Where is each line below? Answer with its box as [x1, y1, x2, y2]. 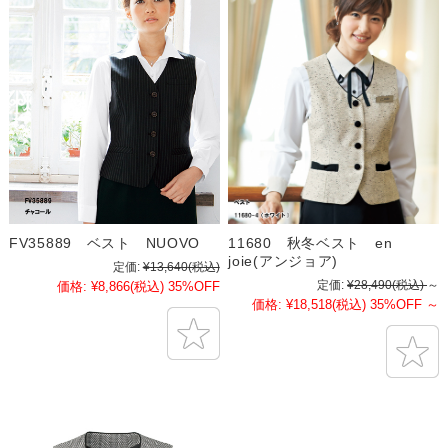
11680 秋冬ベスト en [228, 235, 393, 252]
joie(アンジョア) [228, 253, 339, 270]
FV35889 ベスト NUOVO [8, 235, 201, 252]
